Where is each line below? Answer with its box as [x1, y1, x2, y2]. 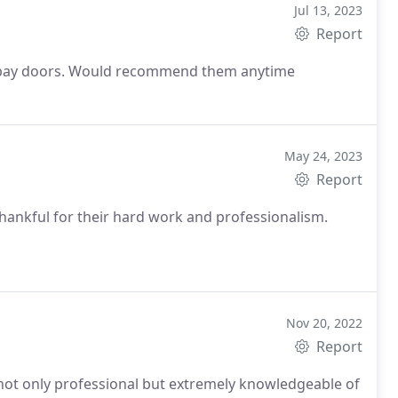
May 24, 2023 [284, 147, 363, 164]
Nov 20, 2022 [286, 314, 363, 331]
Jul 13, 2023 [294, 2, 363, 19]
